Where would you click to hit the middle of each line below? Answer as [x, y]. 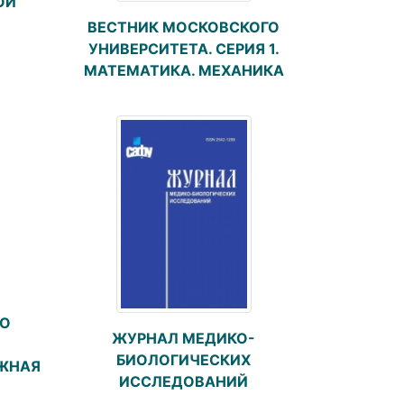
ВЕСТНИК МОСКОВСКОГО [184, 27]
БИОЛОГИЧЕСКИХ [184, 360]
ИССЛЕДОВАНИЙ [184, 382]
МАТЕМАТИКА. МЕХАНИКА [184, 70]
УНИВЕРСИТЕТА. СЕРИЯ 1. [184, 49]
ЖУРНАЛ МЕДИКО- [184, 339]
